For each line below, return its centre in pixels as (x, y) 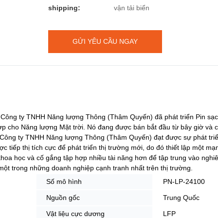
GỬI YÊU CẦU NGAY (105, 41)
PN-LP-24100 (184, 181)
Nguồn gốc (63, 197)
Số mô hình (64, 181)
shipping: (64, 8)
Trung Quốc (181, 197)
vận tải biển (132, 8)
